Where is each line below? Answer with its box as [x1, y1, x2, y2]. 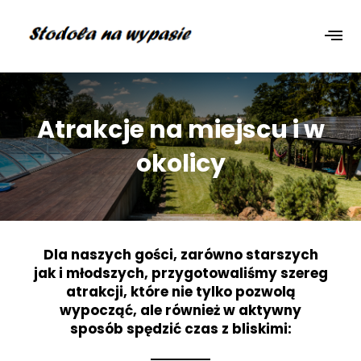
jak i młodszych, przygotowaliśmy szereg [33, 263, 328, 284]
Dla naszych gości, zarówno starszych [43, 245, 318, 265]
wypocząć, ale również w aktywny [60, 301, 301, 321]
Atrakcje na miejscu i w [36, 113, 325, 147]
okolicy [135, 147, 226, 181]
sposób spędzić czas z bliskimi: [69, 319, 292, 339]
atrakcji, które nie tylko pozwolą [65, 282, 296, 302]
